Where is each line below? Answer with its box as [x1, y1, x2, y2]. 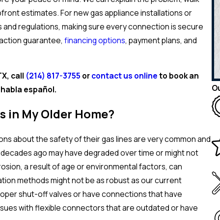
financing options [64, 35, 125, 46]
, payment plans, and [125, 35, 197, 46]
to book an [157, 70, 199, 81]
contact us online [91, 70, 158, 81]
